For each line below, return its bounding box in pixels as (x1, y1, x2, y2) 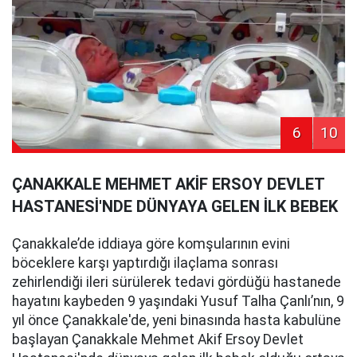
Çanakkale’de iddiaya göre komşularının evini (12, 235, 290, 252)
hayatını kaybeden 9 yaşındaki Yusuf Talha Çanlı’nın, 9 (12, 292, 344, 309)
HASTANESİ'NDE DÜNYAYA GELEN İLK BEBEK (12, 196, 338, 216)
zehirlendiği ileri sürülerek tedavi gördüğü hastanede (12, 273, 341, 290)
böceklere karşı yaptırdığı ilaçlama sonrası (12, 254, 278, 271)
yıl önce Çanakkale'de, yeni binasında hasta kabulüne (12, 312, 341, 328)
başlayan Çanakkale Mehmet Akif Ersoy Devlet (12, 331, 304, 347)
